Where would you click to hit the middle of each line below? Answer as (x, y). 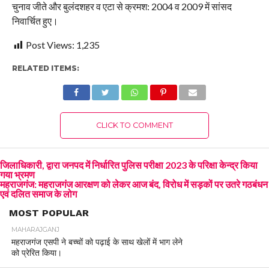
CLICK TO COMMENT (134, 125)
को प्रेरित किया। (36, 252)
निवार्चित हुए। (35, 20)
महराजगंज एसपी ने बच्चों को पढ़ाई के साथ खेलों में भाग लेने (97, 242)
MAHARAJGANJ (35, 229)
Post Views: (50, 44)
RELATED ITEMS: (45, 68)
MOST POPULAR (49, 213)
